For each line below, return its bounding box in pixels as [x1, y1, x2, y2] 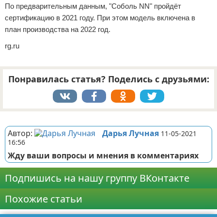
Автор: [8, 127, 34, 139]
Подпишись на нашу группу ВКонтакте [5, 171, 189, 185]
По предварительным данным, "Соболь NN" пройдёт [5, 1, 181, 10]
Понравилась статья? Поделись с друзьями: [8, 73, 209, 85]
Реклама [5, 112, 25, 120]
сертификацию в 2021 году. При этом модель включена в [5, 13, 195, 22]
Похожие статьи [5, 192, 82, 205]
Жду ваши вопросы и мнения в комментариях [8, 150, 199, 161]
